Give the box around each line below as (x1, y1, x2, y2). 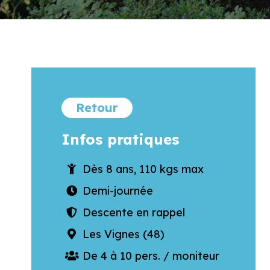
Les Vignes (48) (82, 227, 165, 241)
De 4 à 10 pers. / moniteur (82, 249, 219, 263)
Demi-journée (82, 184, 153, 198)
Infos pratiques (61, 130, 179, 148)
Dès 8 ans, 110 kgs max (82, 162, 204, 176)
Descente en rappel (82, 206, 185, 219)
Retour (76, 100, 118, 115)
